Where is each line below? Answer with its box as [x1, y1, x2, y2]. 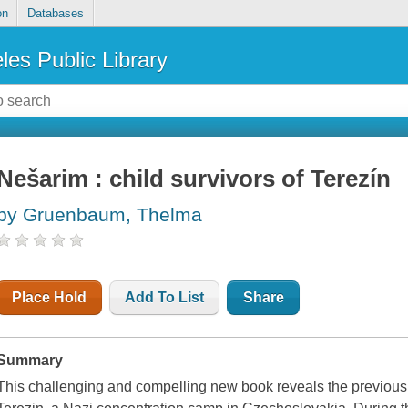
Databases [26, 6, 84, 21]
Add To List [125, 290, 205, 306]
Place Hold [12, 290, 87, 306]
